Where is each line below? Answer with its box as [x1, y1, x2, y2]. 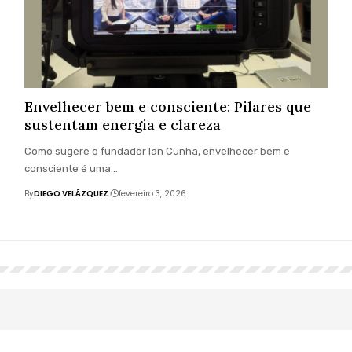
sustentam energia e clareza [24, 115, 221, 134]
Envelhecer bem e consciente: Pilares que [24, 97, 311, 116]
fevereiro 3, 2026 [119, 188, 187, 200]
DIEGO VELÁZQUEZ [33, 188, 108, 200]
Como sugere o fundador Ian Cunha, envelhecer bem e [24, 145, 290, 158]
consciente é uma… [24, 163, 118, 175]
